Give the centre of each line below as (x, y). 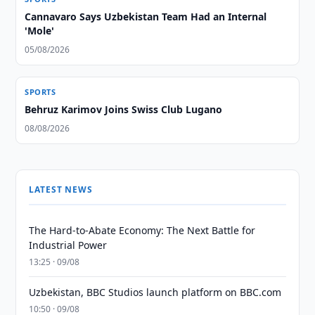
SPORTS (40, 92)
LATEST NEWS (61, 189)
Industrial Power (68, 245)
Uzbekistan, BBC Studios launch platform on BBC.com (155, 292)
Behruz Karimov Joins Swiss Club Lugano (124, 109)
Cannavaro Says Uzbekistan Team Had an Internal (146, 17)
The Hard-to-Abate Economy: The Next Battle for (142, 230)
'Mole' (40, 31)
